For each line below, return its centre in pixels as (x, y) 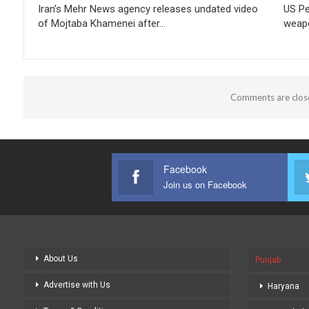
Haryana (283, 286)
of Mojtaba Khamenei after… (102, 23)
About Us (61, 258)
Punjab (268, 260)
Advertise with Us (77, 285)
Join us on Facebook (205, 184)
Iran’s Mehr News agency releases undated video (148, 9)
